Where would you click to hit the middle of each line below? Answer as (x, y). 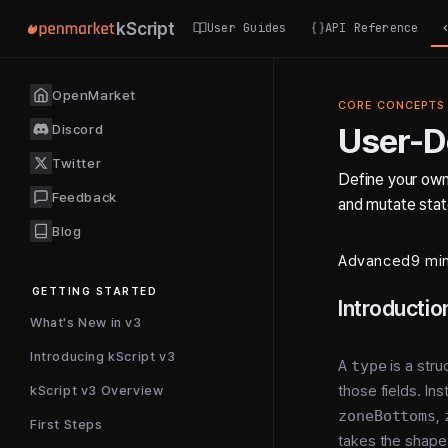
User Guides (246, 27)
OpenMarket (94, 95)
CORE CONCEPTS (391, 105)
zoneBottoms (387, 415)
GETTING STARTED (95, 291)
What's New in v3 (86, 322)
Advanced (374, 261)
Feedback (84, 197)
